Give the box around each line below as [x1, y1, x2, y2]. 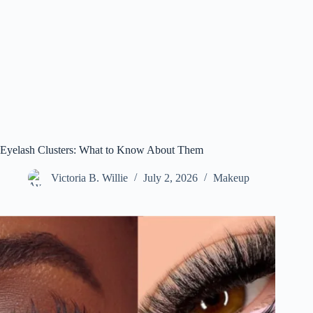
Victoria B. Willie [51, 172, 128, 184]
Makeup [213, 172, 249, 184]
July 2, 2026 [143, 172, 198, 184]
